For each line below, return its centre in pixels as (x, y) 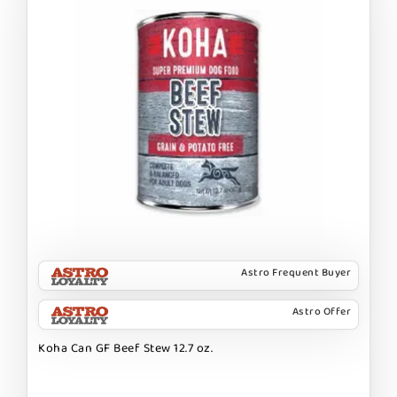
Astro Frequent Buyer (296, 272)
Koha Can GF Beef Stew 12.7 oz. (125, 348)
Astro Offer (321, 311)
